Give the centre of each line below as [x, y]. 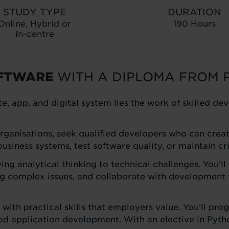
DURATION [194, 12]
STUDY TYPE [35, 12]
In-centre [35, 34]
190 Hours [194, 24]
